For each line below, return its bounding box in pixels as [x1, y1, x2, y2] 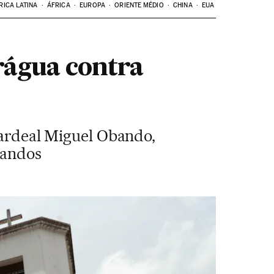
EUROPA [80, 1, 105, 9]
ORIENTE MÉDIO [114, 1, 164, 9]
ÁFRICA [47, 1, 70, 9]
